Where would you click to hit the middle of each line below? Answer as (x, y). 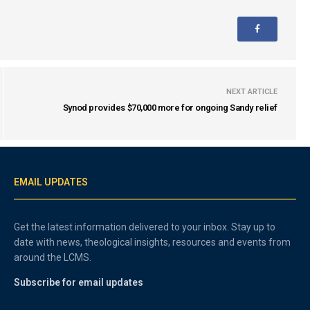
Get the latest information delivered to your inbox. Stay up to (145, 227)
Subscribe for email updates (79, 282)
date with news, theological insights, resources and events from (153, 242)
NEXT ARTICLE (252, 92)
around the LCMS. (53, 257)
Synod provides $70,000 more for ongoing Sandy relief (170, 108)
